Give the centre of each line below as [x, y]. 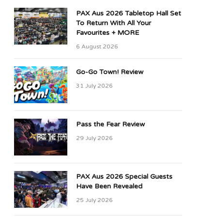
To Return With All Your [114, 23]
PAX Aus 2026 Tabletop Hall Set [129, 14]
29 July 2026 [94, 138]
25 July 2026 [94, 200]
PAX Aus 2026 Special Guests [124, 177]
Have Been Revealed [109, 186]
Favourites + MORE [108, 33]
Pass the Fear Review [110, 124]
